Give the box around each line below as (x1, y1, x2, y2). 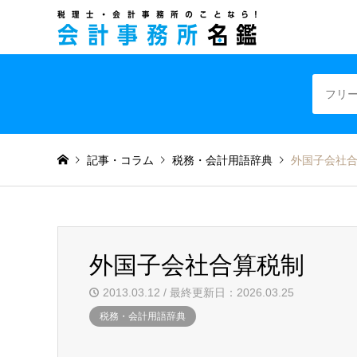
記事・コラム (87, 153, 154, 167)
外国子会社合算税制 (89, 252, 304, 278)
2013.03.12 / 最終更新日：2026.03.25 (103, 286, 294, 299)
